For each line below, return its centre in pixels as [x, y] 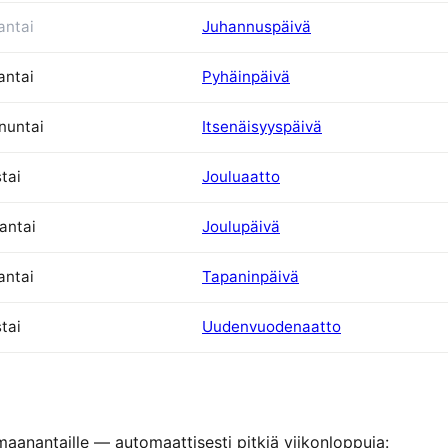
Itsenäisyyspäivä [262, 126]
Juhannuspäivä [256, 26]
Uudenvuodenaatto [271, 326]
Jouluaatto [241, 176]
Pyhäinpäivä [246, 76]
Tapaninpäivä [250, 276]
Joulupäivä [241, 226]
